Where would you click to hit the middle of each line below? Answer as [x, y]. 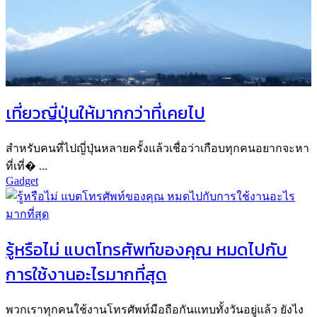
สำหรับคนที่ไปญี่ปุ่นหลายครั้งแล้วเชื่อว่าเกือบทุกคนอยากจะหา [157, 149]
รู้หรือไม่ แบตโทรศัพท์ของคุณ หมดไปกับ [146, 249]
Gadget [22, 181]
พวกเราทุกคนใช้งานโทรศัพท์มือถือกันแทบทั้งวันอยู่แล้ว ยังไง [155, 309]
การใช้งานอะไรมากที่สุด [86, 274]
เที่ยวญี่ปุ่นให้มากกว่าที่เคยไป [105, 113]
